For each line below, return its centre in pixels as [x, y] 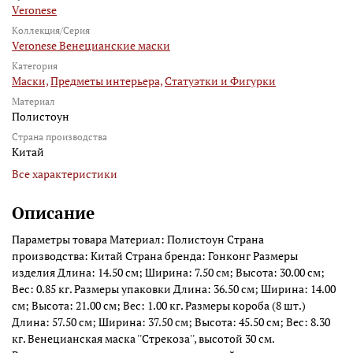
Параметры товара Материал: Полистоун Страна [138, 240]
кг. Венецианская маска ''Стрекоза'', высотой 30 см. [143, 339]
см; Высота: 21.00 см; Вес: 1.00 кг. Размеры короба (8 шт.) [159, 306]
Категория [35, 66]
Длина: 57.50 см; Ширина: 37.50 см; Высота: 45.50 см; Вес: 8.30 [171, 322]
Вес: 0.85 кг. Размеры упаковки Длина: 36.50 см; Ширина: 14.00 [174, 289]
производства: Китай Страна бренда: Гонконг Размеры [155, 256]
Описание [53, 213]
